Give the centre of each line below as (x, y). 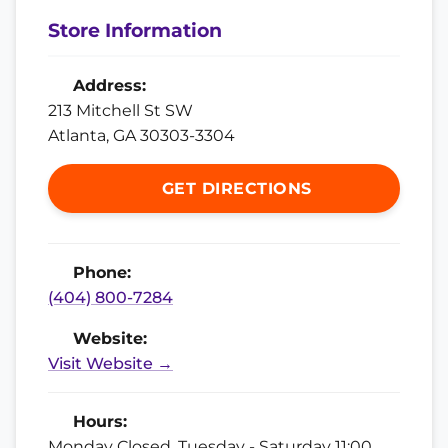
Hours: (97, 421)
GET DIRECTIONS (234, 188)
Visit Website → (110, 363)
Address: (107, 85)
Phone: (99, 272)
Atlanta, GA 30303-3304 (141, 135)
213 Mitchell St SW (120, 110)
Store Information (135, 29)
